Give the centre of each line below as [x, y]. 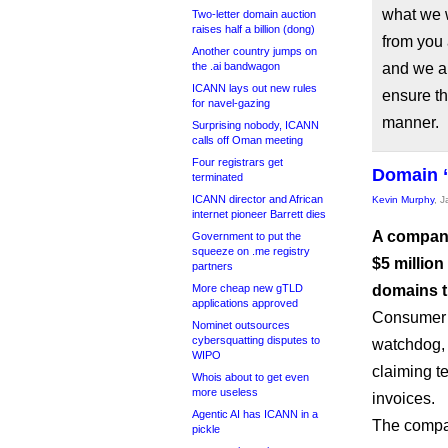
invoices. [403, 398]
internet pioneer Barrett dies [259, 214]
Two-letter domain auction [254, 14]
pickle [206, 429]
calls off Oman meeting [247, 140]
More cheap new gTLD [247, 288]
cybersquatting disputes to [256, 340]
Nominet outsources [241, 325]
